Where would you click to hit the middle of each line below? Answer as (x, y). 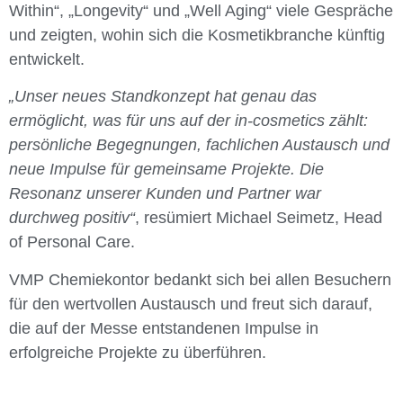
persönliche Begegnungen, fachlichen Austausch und (199, 145)
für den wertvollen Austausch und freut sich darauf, (191, 304)
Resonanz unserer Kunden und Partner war (165, 194)
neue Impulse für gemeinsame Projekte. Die (166, 170)
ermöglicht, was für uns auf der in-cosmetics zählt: (188, 121)
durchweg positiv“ (72, 218)
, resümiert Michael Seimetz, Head (259, 218)
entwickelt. (47, 59)
